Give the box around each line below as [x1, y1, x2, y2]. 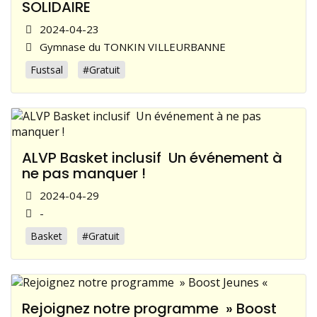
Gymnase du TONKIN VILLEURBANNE [40, 40, 226, 54]
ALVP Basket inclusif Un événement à [22, 148, 282, 168]
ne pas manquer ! [22, 163, 146, 183]
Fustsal [30, 63, 63, 76]
